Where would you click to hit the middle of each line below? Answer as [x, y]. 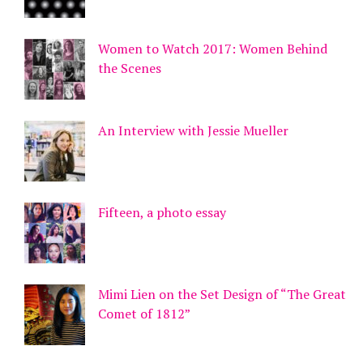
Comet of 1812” [144, 314]
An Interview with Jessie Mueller [193, 131]
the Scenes [129, 68]
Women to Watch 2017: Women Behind [212, 49]
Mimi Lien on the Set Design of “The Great [222, 295]
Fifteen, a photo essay [162, 213]
